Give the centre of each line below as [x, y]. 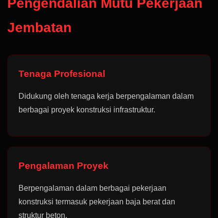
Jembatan [39, 27]
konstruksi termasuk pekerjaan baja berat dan [97, 202]
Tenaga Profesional [62, 74]
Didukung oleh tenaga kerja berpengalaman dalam [106, 96]
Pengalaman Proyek [64, 166]
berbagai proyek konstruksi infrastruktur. [87, 110]
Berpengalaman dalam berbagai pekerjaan [92, 188]
